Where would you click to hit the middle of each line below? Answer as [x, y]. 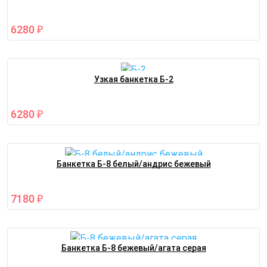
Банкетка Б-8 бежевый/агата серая [133, 248]
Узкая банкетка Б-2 [133, 79]
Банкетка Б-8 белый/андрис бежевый [133, 164]
